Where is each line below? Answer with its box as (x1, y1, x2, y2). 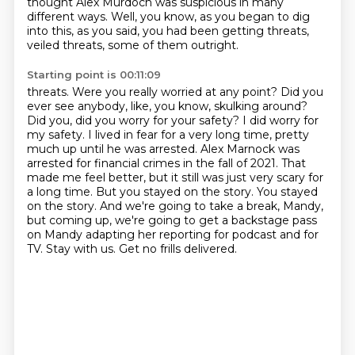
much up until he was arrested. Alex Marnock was (26, 142, 300, 156)
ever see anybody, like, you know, (26, 99, 214, 113)
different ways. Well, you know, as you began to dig (26, 10, 310, 24)
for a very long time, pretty (160, 128, 309, 142)
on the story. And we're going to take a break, (26, 199, 283, 213)
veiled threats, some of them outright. (26, 38, 239, 52)
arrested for (26, 156, 94, 170)
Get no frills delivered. (118, 242, 237, 256)
